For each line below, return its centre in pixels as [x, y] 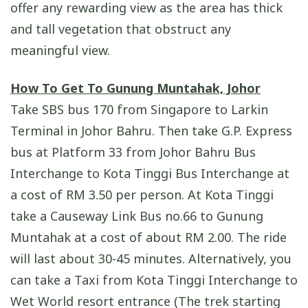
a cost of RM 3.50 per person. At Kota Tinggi [142, 194]
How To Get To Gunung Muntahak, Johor [135, 88]
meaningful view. [60, 51]
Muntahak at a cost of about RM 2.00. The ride [148, 237]
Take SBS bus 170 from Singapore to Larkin [139, 109]
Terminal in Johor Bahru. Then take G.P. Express [151, 130]
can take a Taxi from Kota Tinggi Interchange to [154, 279]
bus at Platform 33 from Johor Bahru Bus [133, 152]
